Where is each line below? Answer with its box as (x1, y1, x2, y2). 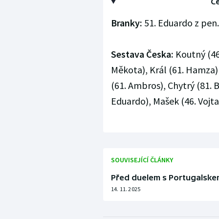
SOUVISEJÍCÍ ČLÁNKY (110, 155, 173, 165)
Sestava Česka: (110, 48, 174, 61)
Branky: (110, 17, 142, 29)
